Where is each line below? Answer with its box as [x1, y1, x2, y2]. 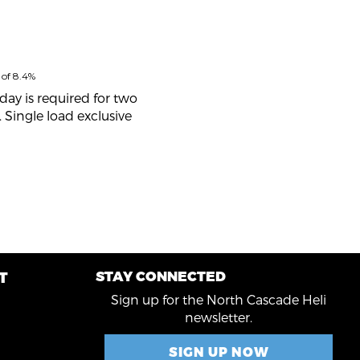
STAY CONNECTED [96, 268, 226, 284]
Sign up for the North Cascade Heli [111, 292, 326, 307]
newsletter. [185, 309, 252, 325]
